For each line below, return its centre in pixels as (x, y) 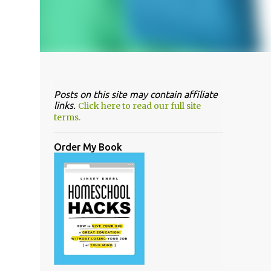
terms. (67, 117)
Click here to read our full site (139, 106)
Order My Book (88, 147)
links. (66, 105)
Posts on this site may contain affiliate (135, 94)
